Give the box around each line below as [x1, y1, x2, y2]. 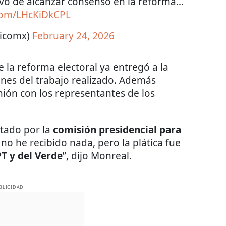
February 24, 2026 [32, 29, 115, 43]
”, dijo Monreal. [63, 149, 132, 163]
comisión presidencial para [53, 123, 181, 137]
